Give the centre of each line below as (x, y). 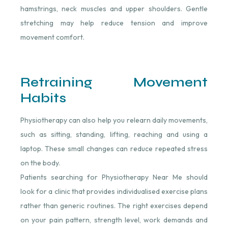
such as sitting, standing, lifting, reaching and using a (114, 135)
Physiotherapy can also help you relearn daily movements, (114, 120)
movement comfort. (52, 37)
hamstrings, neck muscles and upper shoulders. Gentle (114, 8)
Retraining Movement (114, 82)
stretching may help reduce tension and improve (114, 23)
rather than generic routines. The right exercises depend (114, 206)
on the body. (40, 163)
